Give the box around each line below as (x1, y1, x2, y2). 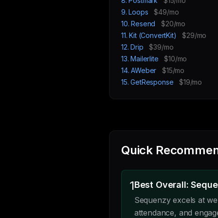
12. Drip (121, 43, 145, 51)
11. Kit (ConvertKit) (121, 31, 179, 39)
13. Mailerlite (121, 54, 161, 63)
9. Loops (121, 8, 150, 16)
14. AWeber (121, 66, 159, 74)
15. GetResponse (121, 78, 176, 86)
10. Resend (121, 19, 158, 28)
